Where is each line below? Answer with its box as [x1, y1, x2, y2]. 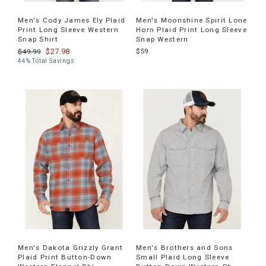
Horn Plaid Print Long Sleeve [136, 25, 247, 34]
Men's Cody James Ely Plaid [18, 15, 126, 24]
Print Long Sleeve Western [18, 25, 119, 34]
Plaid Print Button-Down [18, 253, 112, 261]
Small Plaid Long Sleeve [136, 253, 230, 261]
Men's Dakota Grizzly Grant [18, 243, 123, 252]
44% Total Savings [18, 57, 75, 64]
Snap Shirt [18, 34, 58, 43]
